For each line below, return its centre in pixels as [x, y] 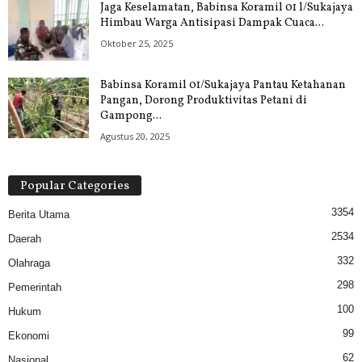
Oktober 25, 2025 [137, 43]
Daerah [25, 238]
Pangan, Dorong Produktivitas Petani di [204, 100]
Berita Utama [39, 214]
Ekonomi [29, 335]
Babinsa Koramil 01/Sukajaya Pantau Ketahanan [223, 85]
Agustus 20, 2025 [135, 136]
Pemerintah [35, 287]
